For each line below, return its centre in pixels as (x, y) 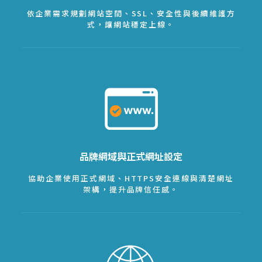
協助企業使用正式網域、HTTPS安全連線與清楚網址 (131, 178)
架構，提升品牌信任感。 (131, 189)
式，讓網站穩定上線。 (131, 25)
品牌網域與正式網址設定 (131, 156)
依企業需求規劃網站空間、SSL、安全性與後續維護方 (131, 13)
